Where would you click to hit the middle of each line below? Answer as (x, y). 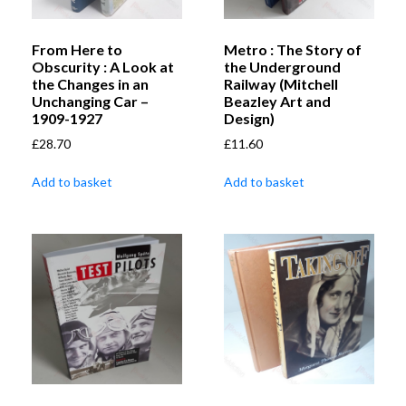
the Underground (282, 67)
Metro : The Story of (293, 50)
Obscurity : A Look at (103, 67)
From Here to (77, 50)
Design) (249, 119)
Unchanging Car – (90, 101)
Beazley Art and (277, 101)
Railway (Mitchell (281, 84)
